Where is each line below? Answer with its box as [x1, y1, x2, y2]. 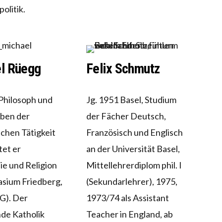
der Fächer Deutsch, [86, 111, 166, 122]
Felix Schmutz [86, 60, 160, 77]
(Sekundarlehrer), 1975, [86, 176, 177, 187]
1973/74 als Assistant [86, 192, 169, 204]
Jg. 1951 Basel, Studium [86, 94, 176, 106]
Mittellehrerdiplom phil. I [86, 160, 182, 171]
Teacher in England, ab [86, 209, 173, 220]
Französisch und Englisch [86, 127, 183, 138]
